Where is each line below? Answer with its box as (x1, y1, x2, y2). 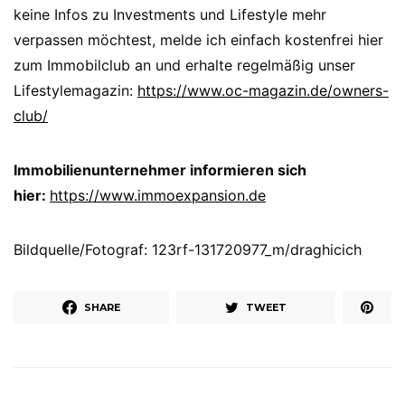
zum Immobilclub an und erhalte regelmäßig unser (14, 56, 355, 75)
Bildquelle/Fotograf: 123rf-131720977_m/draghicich (14, 240, 362, 259)
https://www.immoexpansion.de (50, 186, 266, 205)
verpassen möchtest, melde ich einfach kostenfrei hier (14, 31, 383, 50)
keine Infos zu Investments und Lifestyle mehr (14, 5, 326, 24)
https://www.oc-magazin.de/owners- (137, 81, 389, 100)
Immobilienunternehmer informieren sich (14, 161, 306, 180)
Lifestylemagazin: (14, 81, 137, 100)
